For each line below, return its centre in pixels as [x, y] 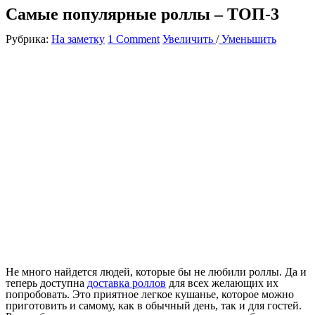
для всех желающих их [222, 283]
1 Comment [134, 39]
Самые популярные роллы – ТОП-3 [142, 14]
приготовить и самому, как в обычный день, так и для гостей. [154, 305]
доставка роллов [127, 283]
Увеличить [189, 39]
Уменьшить [247, 39]
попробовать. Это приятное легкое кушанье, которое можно [150, 294]
